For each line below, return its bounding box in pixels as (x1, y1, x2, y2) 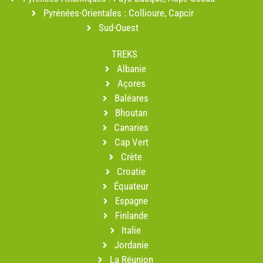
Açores (117, 77, 146, 90)
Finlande (114, 210, 148, 222)
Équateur (114, 180, 149, 193)
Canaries (114, 122, 149, 134)
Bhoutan (115, 107, 148, 119)
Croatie (117, 166, 146, 178)
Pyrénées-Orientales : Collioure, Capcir (43, 7, 194, 19)
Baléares (114, 92, 149, 104)
